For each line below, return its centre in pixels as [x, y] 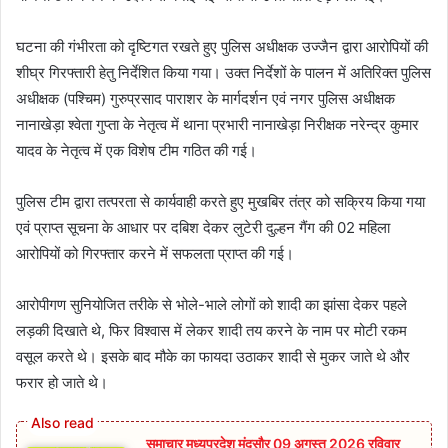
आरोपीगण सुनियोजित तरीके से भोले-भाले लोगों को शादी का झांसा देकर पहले [211, 305]
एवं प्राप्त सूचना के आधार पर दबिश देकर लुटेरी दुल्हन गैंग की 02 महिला [203, 228]
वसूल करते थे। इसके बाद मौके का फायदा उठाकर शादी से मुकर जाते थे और [213, 357]
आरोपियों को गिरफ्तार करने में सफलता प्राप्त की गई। [155, 254]
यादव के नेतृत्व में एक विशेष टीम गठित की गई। [136, 151]
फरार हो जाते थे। [62, 383]
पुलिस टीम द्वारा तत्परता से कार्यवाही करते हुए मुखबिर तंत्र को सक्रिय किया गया [220, 202]
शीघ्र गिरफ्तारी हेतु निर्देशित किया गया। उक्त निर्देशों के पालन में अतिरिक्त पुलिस [223, 73]
